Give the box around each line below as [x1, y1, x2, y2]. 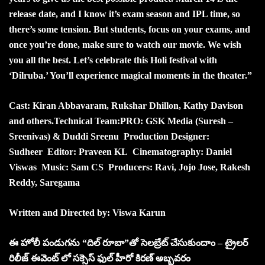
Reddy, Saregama [9, 177, 85, 188]
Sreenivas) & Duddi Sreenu [9, 131, 124, 141]
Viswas [9, 161, 41, 172]
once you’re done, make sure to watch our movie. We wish [9, 39, 241, 50]
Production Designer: [124, 131, 209, 141]
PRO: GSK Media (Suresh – [120, 115, 233, 126]
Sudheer [9, 146, 47, 157]
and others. [9, 115, 54, 126]
